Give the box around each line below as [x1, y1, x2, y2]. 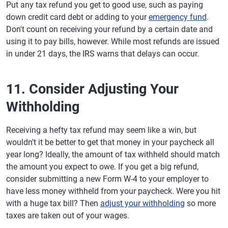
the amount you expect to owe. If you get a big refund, [6, 162, 198, 172]
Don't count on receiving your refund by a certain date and [6, 24, 213, 34]
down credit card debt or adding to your [6, 12, 149, 22]
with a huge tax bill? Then [6, 198, 100, 208]
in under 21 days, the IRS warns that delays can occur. [6, 49, 199, 59]
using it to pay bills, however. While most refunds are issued [6, 37, 219, 46]
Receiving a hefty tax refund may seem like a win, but [6, 125, 196, 135]
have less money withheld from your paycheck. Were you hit [6, 186, 220, 196]
